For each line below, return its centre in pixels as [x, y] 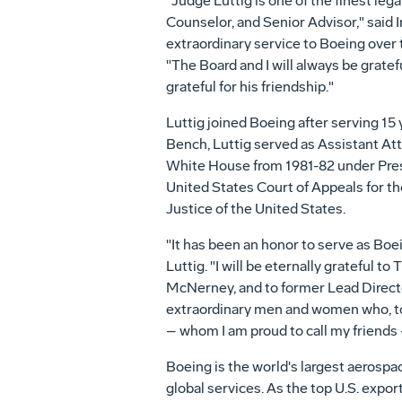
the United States [286, 209]
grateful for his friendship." [249, 87]
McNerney [199, 288]
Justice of [198, 209]
